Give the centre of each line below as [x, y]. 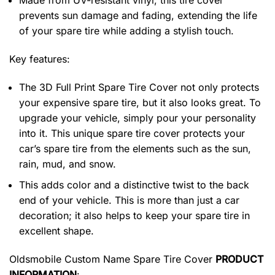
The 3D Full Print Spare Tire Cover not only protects [139, 87]
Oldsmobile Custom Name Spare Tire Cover [112, 259]
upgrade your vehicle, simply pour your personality [137, 118]
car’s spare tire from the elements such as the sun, [135, 148]
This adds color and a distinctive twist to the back [134, 185]
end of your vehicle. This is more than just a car [129, 200]
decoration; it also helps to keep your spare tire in [134, 216]
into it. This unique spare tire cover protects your [132, 133]
